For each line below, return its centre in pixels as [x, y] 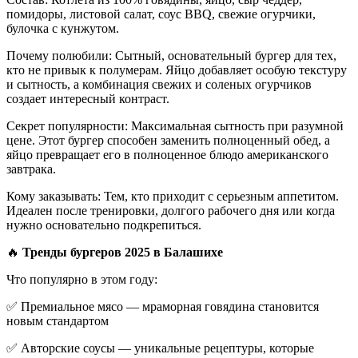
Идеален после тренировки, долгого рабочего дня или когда [171, 210]
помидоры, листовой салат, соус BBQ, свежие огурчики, [161, 14]
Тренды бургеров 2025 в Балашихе [121, 252]
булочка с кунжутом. [63, 28]
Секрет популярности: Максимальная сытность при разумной [175, 125]
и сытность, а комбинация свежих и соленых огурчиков [159, 84]
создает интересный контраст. [88, 98]
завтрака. [31, 169]
